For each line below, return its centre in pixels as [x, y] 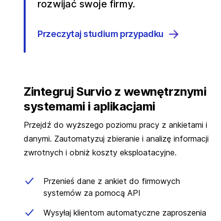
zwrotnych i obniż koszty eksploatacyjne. [100, 153]
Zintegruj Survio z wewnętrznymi [115, 92]
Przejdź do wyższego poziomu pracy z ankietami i [115, 125]
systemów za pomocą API [92, 193]
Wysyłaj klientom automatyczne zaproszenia [125, 213]
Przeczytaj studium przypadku [101, 34]
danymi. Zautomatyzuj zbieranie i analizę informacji [116, 139]
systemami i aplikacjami [90, 107]
